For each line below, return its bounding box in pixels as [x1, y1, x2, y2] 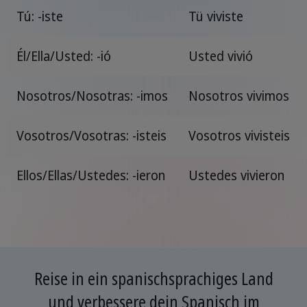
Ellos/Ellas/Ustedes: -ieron [16, 166, 165, 184]
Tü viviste [188, 7, 243, 25]
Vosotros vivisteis [188, 126, 290, 145]
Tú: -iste [16, 7, 63, 25]
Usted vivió [188, 47, 253, 65]
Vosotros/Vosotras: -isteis [16, 126, 167, 145]
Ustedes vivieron [188, 166, 284, 184]
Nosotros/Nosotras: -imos [16, 86, 168, 105]
